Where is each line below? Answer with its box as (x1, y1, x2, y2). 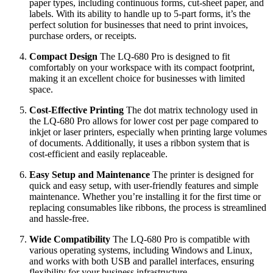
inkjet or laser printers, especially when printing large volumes (29, 127, 267, 137)
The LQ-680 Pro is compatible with (110, 234, 250, 244)
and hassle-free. (29, 213, 89, 224)
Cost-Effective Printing (29, 105, 124, 115)
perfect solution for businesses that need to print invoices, (29, 19, 248, 30)
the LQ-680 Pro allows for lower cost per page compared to (29, 116, 258, 126)
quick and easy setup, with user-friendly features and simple (29, 180, 258, 191)
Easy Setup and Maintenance (29, 169, 150, 180)
